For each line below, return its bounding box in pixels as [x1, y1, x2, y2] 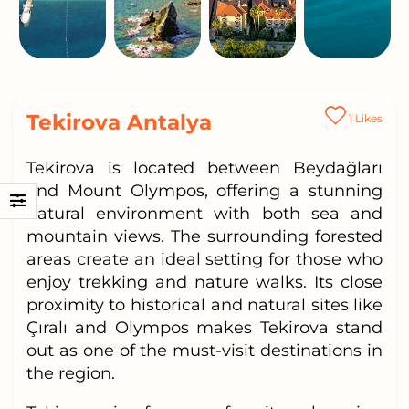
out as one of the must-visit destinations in [26, 340, 383, 361]
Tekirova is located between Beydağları [26, 157, 383, 178]
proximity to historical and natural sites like [26, 294, 383, 315]
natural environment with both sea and [26, 203, 383, 224]
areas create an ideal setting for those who [26, 248, 383, 269]
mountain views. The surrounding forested [26, 225, 383, 246]
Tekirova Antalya [26, 109, 212, 135]
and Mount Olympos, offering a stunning [26, 180, 383, 201]
